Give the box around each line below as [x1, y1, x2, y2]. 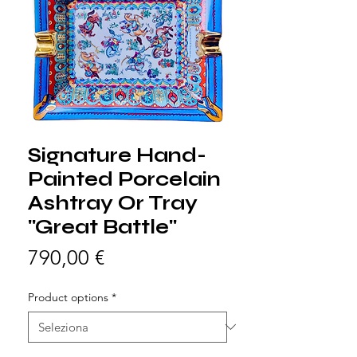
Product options [28, 289, 108, 304]
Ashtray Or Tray [28, 190, 198, 215]
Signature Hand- [28, 143, 206, 167]
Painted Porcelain [28, 167, 221, 191]
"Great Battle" [28, 214, 177, 239]
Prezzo [104, 244, 163, 269]
